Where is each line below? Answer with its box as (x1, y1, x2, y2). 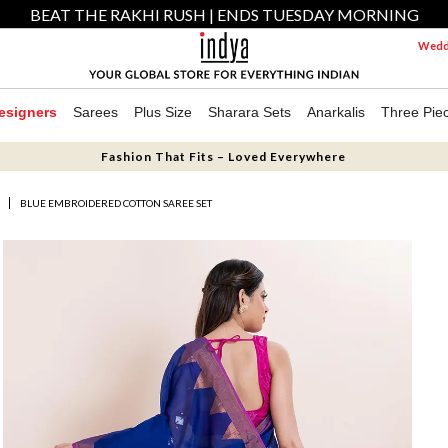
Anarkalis (307, 104, 365, 120)
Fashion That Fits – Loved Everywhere (101, 149, 347, 164)
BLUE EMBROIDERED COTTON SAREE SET (20, 197, 213, 209)
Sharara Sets (208, 104, 291, 120)
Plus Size (134, 104, 192, 120)
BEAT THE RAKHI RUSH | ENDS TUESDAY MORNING (29, 5, 419, 24)
